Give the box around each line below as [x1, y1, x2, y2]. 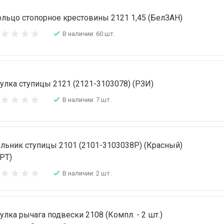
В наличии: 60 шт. [62, 29, 115, 37]
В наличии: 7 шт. [62, 95, 111, 103]
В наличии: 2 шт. [62, 169, 111, 177]
